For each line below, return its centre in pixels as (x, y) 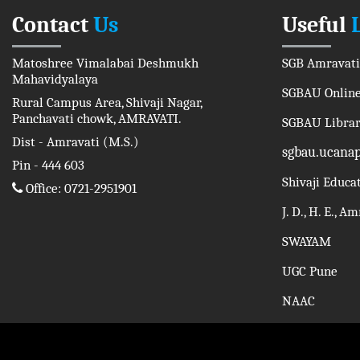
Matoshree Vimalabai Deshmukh (105, 63)
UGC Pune (310, 271)
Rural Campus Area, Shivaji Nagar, (107, 102)
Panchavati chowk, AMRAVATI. (97, 119)
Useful (314, 25)
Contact (50, 25)
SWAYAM (307, 241)
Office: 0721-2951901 (80, 188)
